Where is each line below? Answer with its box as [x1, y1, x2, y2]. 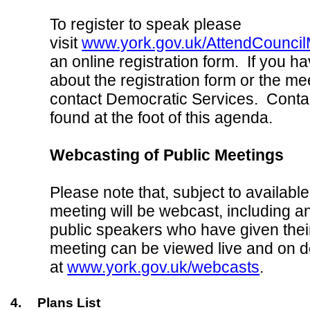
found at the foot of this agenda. [50, 109, 273, 127]
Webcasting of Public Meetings [50, 146, 284, 164]
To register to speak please [50, 15, 242, 33]
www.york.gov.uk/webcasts [67, 258, 260, 276]
